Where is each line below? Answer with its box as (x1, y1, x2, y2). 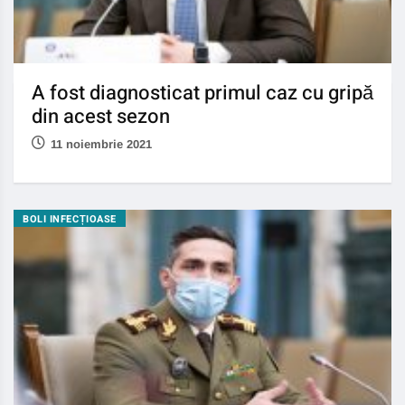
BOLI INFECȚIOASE (23, 212, 117, 228)
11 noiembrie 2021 (51, 137, 152, 152)
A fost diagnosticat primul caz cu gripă (32, 79, 373, 108)
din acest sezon (32, 102, 170, 132)
